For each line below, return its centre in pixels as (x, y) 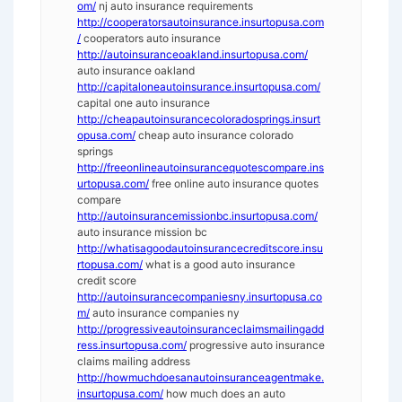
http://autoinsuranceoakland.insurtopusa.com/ (192, 55)
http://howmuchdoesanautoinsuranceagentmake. (201, 378)
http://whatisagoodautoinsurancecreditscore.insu (200, 249)
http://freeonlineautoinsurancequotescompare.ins (201, 168)
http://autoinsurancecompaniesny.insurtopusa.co (200, 297)
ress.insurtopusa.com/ (132, 345)
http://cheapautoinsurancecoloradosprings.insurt (199, 119)
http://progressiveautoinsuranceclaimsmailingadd (201, 329)
